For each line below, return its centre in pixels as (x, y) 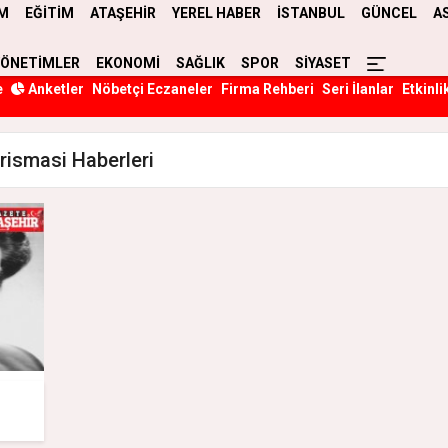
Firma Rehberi (267, 88)
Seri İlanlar (358, 88)
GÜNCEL (389, 13)
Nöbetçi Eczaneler (152, 88)
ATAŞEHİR (123, 13)
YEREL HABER (216, 13)
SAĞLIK (200, 63)
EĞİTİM (49, 13)
